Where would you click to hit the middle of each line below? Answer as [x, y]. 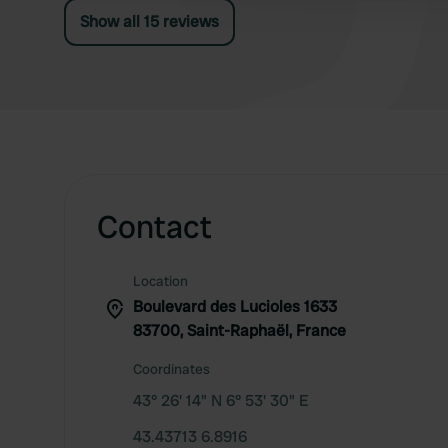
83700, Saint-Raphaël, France [239, 330]
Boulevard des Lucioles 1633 [235, 306]
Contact [154, 227]
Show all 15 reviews [149, 21]
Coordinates [171, 369]
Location [160, 281]
